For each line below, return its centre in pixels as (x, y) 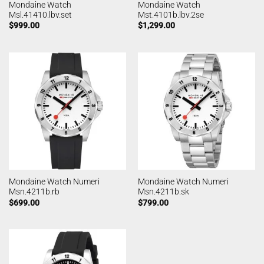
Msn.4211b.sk (163, 192)
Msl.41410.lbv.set (40, 14)
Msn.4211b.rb (34, 192)
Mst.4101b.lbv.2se (171, 14)
